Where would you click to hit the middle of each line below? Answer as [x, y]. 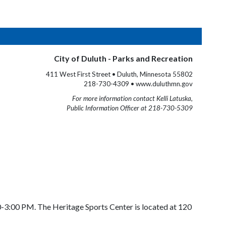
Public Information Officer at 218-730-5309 [130, 108]
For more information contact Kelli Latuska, [132, 98]
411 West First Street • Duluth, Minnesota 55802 [119, 74]
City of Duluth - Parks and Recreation [123, 58]
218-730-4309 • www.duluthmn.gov [138, 84]
